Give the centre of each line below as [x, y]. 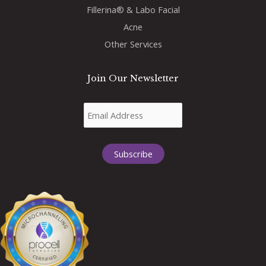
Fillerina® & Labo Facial [133, 10]
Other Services [133, 44]
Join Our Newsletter [133, 79]
